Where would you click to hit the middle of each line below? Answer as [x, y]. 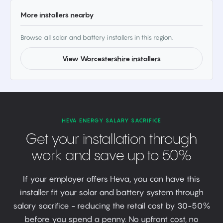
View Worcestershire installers [111, 58]
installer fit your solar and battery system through [111, 192]
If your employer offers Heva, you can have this [111, 179]
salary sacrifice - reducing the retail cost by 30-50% [111, 206]
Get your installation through [111, 140]
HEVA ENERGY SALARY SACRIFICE [111, 120]
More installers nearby [57, 15]
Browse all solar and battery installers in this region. [97, 37]
